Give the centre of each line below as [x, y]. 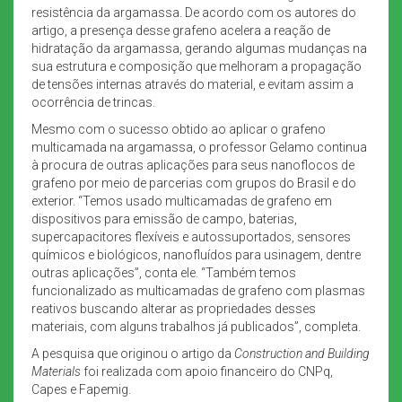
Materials [57, 371]
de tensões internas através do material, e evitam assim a [192, 84]
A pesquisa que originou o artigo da [133, 353]
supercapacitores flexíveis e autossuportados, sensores [191, 236]
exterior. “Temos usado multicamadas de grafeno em [182, 201]
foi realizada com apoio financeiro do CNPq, [208, 371]
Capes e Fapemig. [81, 389]
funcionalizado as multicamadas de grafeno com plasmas [198, 290]
